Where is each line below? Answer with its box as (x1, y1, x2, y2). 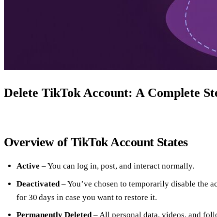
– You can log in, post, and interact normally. (39, 161, 194, 171)
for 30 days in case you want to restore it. (16, 192, 157, 202)
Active (16, 161, 40, 171)
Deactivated (16, 179, 60, 188)
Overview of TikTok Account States (4, 135, 188, 149)
